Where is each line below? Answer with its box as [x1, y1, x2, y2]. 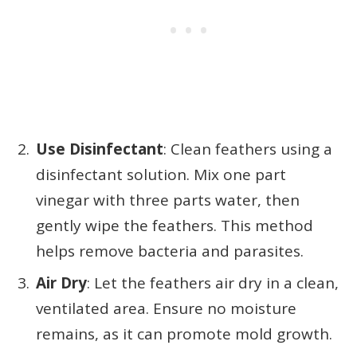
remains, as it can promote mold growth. [36, 324, 332, 345]
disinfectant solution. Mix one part [36, 163, 286, 185]
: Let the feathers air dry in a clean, [87, 273, 339, 294]
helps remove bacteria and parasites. [36, 240, 304, 261]
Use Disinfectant [36, 138, 163, 159]
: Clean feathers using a [163, 138, 332, 159]
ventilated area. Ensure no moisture [36, 298, 296, 320]
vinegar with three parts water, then [36, 189, 300, 210]
